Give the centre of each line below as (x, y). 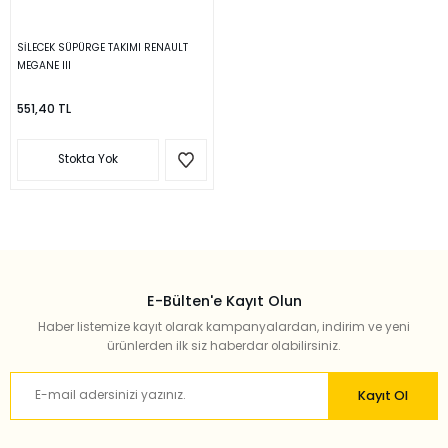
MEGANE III (44, 65)
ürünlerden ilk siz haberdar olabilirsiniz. (224, 345)
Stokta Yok (88, 159)
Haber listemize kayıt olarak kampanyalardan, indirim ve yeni (224, 326)
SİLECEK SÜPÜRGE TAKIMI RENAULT (102, 47)
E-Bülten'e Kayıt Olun (224, 300)
